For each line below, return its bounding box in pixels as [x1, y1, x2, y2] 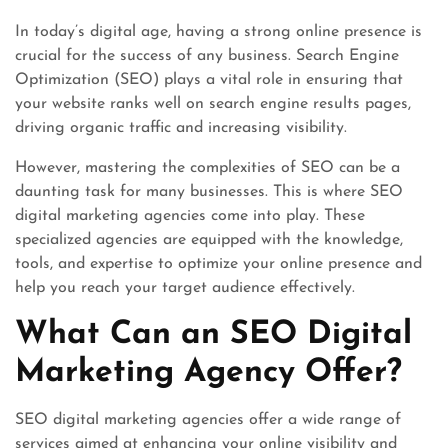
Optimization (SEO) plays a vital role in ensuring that [15, 72, 403, 88]
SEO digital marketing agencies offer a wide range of [15, 412, 401, 428]
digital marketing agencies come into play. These [15, 208, 365, 224]
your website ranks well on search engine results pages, [15, 96, 411, 112]
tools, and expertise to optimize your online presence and [15, 256, 422, 272]
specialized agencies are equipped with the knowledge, [15, 232, 403, 248]
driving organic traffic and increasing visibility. [15, 120, 347, 136]
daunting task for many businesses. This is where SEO [15, 184, 403, 200]
